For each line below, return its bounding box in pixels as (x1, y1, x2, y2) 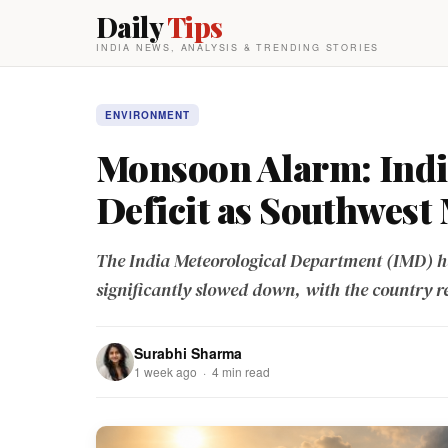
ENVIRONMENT (105, 108, 190, 122)
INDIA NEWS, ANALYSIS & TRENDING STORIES (96, 41, 380, 54)
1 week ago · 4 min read (134, 363, 270, 380)
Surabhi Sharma (134, 343, 242, 363)
